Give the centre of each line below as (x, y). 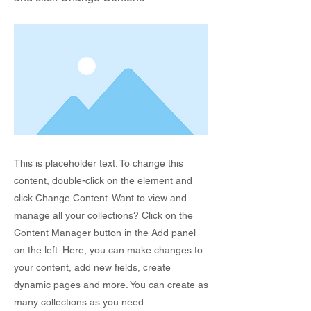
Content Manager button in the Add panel (105, 233)
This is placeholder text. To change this (99, 163)
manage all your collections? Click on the (103, 215)
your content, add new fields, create (92, 267)
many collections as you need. (80, 302)
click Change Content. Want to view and (100, 198)
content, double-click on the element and (103, 180)
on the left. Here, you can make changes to (108, 250)
